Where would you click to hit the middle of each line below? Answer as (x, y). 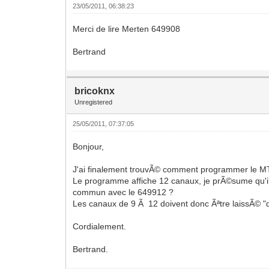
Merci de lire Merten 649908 (127, 29)
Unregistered (94, 102)
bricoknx (95, 91)
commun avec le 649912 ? (123, 192)
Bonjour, (89, 146)
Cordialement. (100, 226)
